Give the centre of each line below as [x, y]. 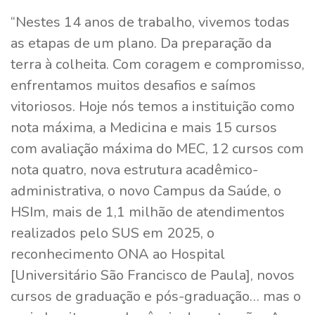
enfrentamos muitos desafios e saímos [133, 85]
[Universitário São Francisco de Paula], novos [153, 275]
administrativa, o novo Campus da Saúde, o [146, 191]
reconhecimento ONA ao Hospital [118, 254]
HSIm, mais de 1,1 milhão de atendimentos [148, 212]
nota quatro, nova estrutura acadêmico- [134, 169]
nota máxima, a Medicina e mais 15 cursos [144, 127]
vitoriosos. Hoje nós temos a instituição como [153, 106]
